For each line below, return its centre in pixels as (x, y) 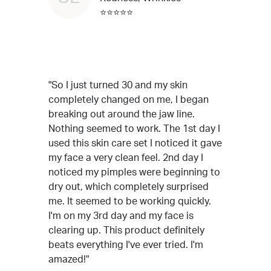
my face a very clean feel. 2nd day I (126, 158)
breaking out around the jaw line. (122, 114)
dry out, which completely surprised (129, 187)
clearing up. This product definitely (126, 230)
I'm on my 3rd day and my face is (121, 216)
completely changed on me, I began (129, 100)
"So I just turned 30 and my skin (118, 85)
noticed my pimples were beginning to (134, 172)
